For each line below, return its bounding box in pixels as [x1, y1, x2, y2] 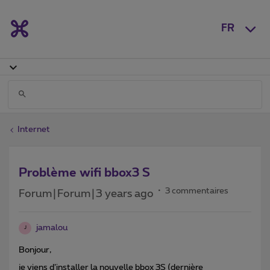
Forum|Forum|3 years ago [19, 188, 154, 199]
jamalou [36, 223, 67, 232]
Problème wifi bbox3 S [19, 166, 150, 179]
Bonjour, [19, 245, 51, 254]
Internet [17, 125, 50, 134]
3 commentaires [165, 186, 228, 195]
